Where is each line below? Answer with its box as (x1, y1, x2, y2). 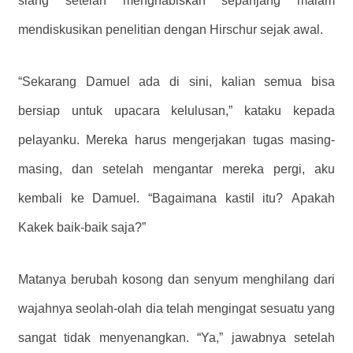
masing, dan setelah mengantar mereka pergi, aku (18, 162, 335, 176)
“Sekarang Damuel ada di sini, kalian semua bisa (18, 74, 335, 88)
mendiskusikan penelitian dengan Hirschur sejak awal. (18, 22, 323, 36)
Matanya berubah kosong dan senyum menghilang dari (18, 272, 335, 286)
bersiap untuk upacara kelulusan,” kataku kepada (18, 103, 335, 117)
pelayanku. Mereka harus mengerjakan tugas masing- (18, 132, 335, 147)
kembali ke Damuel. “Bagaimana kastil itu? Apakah (18, 191, 335, 205)
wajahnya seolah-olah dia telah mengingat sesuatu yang (18, 301, 335, 315)
